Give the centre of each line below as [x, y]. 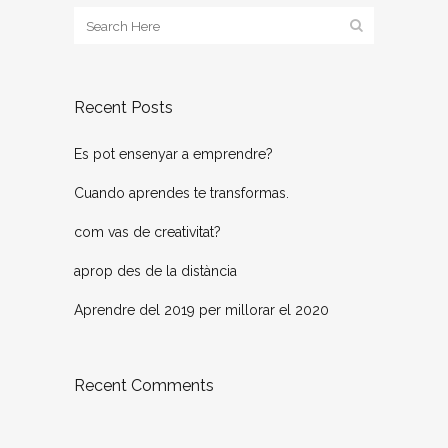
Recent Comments [144, 386]
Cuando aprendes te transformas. [181, 193]
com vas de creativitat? [147, 232]
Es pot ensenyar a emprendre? [173, 154]
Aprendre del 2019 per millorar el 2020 [201, 310]
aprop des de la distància [155, 271]
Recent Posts [123, 108]
